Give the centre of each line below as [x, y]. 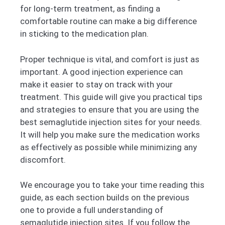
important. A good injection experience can [101, 72]
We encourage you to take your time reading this [112, 185]
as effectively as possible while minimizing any [108, 147]
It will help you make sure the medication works [110, 134]
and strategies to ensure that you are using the [109, 109]
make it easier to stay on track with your [96, 84]
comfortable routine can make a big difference [108, 21]
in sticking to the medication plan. [84, 34]
